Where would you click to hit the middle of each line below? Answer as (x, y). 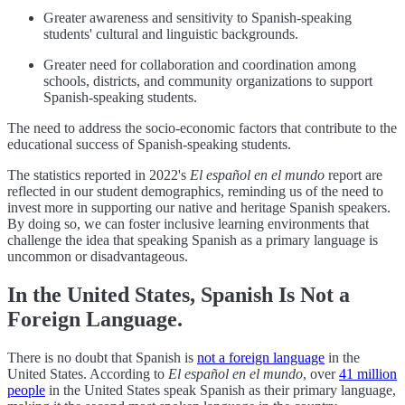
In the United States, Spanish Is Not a (179, 295)
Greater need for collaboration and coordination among (200, 65)
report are (353, 175)
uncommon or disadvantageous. (98, 257)
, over (321, 374)
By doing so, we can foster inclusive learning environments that (188, 224)
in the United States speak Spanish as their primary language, (221, 391)
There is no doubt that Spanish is (102, 358)
